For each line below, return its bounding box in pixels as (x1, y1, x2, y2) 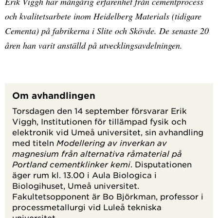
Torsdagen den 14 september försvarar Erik (12, 106, 187, 116)
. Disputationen (130, 159, 192, 169)
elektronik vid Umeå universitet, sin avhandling (12, 127, 203, 137)
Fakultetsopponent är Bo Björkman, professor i (12, 191, 203, 201)
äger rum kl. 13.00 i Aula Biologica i (12, 170, 157, 180)
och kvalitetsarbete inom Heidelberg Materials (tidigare (5, 10, 201, 22)
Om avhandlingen (12, 90, 95, 101)
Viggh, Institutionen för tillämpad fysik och (12, 116, 186, 127)
